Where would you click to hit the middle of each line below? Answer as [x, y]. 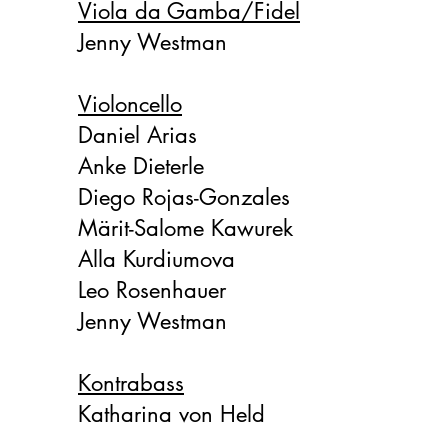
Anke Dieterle [141, 166]
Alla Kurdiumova [156, 259]
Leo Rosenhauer [152, 290]
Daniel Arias [137, 135]
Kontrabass [131, 383]
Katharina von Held [171, 414]
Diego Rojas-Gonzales [184, 197]
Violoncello [130, 104]
